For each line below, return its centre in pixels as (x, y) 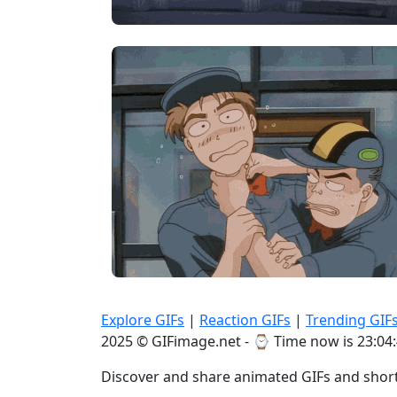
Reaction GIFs (245, 320)
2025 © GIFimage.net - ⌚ (187, 342)
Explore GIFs (143, 320)
